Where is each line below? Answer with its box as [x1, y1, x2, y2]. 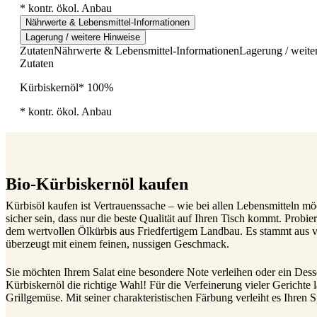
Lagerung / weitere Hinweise [25, 31, 140, 42]
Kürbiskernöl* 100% [20, 81, 113, 93]
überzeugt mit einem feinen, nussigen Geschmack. [6, 237, 229, 250]
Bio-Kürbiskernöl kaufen [6, 174, 188, 193]
